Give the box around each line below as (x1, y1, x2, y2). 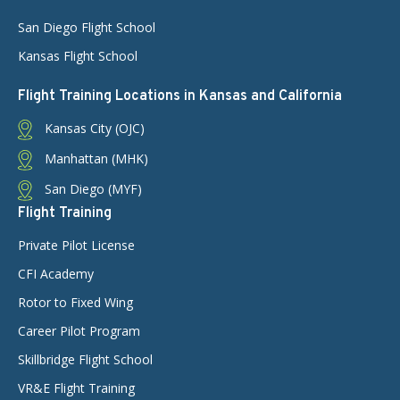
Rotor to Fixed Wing (18, 293, 133, 311)
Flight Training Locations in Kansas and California (18, 87, 342, 106)
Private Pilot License (18, 236, 135, 254)
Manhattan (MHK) (41, 150, 148, 168)
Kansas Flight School (18, 47, 137, 65)
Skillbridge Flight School (18, 350, 153, 368)
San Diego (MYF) (41, 179, 142, 197)
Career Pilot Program (18, 321, 140, 339)
